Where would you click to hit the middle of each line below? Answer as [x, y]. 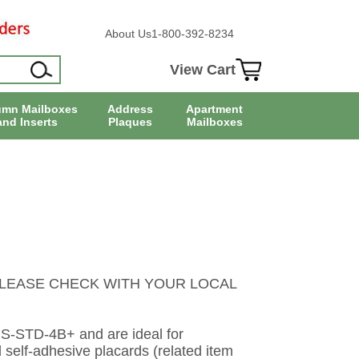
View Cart [202, 69]
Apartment [215, 109]
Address [130, 109]
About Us [128, 34]
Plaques [130, 122]
